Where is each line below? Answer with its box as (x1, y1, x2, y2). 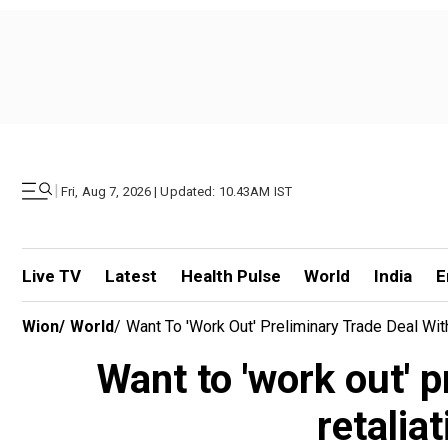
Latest (104, 266, 157, 286)
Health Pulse (180, 266, 281, 286)
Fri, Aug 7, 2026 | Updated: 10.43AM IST (61, 183, 293, 199)
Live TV (22, 266, 81, 286)
